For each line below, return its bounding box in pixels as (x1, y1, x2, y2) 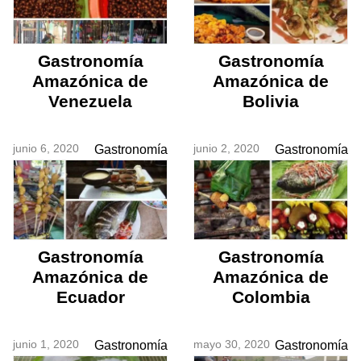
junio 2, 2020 (193, 142, 259, 156)
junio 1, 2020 (13, 337, 79, 351)
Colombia (231, 287, 310, 306)
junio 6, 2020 (13, 142, 79, 156)
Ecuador (56, 287, 125, 306)
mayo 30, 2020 (193, 337, 270, 351)
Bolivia (243, 92, 299, 111)
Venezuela (48, 92, 132, 111)
